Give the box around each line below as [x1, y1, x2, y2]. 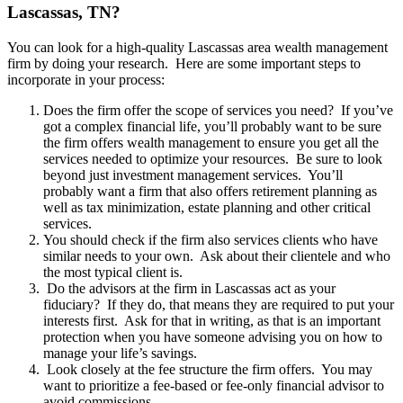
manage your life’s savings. [43, 345, 197, 361]
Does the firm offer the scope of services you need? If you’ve [43, 102, 393, 118]
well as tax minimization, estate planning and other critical [43, 199, 371, 215]
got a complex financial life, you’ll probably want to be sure [43, 118, 381, 134]
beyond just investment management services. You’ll [43, 166, 343, 183]
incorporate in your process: [7, 71, 165, 87]
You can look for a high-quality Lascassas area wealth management [7, 39, 388, 55]
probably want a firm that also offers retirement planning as [43, 183, 377, 199]
